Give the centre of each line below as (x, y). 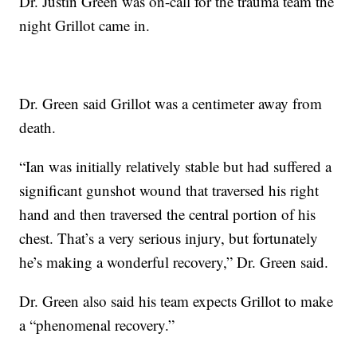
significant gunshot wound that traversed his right (169, 190)
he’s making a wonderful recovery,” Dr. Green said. (174, 262)
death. (38, 127)
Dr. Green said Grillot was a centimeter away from (171, 104)
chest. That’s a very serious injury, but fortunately (169, 238)
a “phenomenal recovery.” (100, 325)
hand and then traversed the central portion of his (168, 214)
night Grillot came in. (85, 25)
